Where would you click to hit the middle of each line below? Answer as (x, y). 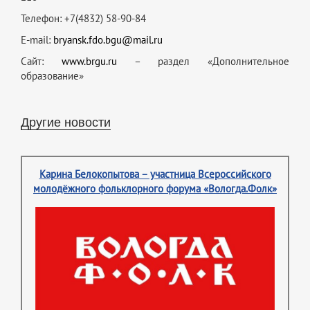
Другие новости (66, 121)
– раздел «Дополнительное (203, 61)
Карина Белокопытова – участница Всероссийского (155, 175)
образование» (52, 76)
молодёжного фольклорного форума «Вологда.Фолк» (155, 189)
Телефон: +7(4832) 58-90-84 (83, 18)
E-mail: (37, 40)
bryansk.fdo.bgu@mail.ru (108, 40)
